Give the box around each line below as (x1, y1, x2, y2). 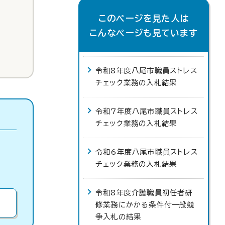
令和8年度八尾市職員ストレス (95, 67, 197, 74)
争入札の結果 (95, 213, 142, 220)
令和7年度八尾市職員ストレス (95, 107, 198, 115)
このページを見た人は (98, 14, 189, 23)
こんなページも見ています (89, 29, 198, 37)
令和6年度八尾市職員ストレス (95, 148, 198, 156)
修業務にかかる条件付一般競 (95, 201, 195, 208)
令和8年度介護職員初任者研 (95, 189, 193, 196)
